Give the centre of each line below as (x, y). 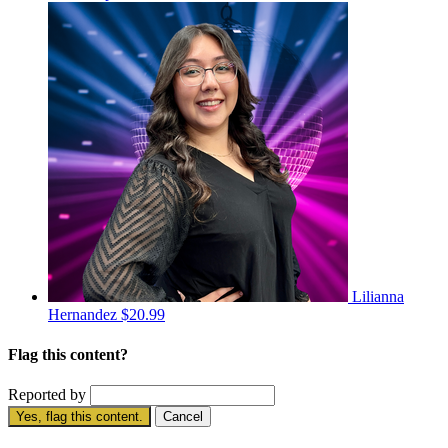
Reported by (47, 394)
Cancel (183, 416)
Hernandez (84, 315)
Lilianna (378, 297)
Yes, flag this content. (79, 416)
